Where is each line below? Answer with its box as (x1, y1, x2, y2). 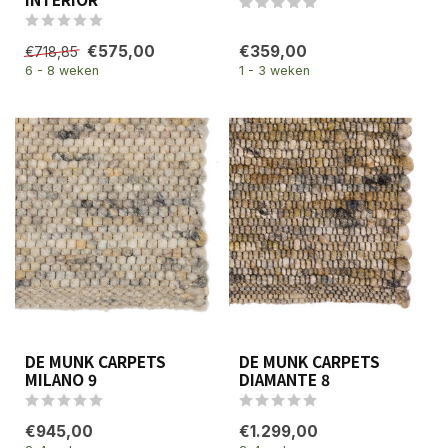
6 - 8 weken (25, 62, 99, 78)
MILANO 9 (25, 367, 97, 390)
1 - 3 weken (239, 62, 310, 78)
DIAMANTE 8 (239, 367, 330, 390)
